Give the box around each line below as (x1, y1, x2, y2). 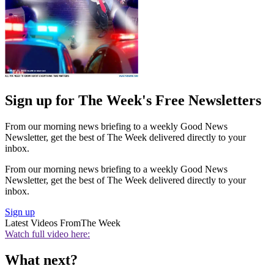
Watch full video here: (5, 229, 90, 240)
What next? (5, 251, 78, 268)
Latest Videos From (5, 218, 81, 229)
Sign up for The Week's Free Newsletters (5, 92, 261, 109)
